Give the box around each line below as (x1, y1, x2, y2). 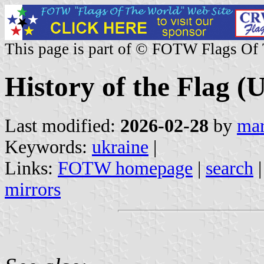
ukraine (92, 136, 148, 157)
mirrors (5, 179, 61, 200)
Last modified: (5, 115, 120, 136)
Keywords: (5, 136, 92, 157)
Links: (5, 157, 58, 179)
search (206, 157, 253, 179)
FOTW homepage (58, 157, 193, 179)
